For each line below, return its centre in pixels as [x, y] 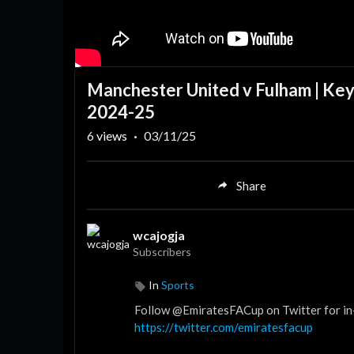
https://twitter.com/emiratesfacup [224, 328]
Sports [178, 285]
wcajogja [159, 235]
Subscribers [162, 252]
